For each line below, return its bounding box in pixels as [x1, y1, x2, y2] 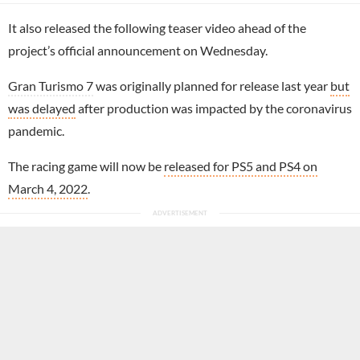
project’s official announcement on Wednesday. [8, 42, 268, 58]
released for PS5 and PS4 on [164, 157, 317, 174]
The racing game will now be [8, 157, 164, 174]
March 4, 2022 [8, 180, 88, 196]
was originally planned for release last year [93, 77, 330, 93]
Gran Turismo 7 [8, 77, 93, 93]
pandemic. [8, 122, 64, 138]
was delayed [8, 100, 76, 116]
